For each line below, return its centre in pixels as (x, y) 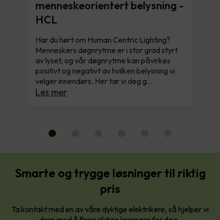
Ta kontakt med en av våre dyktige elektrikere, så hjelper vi (110, 209)
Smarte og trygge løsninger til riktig (110, 173)
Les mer (51, 92)
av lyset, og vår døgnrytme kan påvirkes (103, 61)
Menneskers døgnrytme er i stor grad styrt (107, 50)
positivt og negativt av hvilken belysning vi (105, 71)
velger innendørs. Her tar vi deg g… (94, 81)
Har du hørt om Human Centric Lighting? (103, 40)
